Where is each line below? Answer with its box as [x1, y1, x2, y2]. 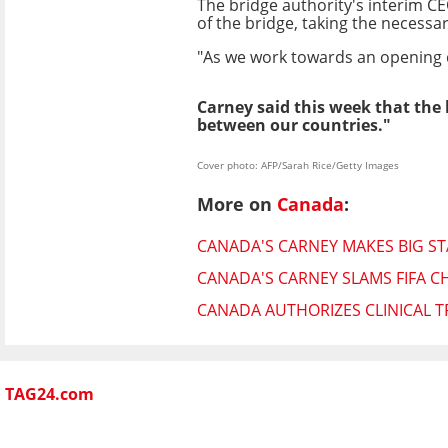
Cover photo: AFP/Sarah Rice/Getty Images [197, 157, 399, 172]
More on [197, 192, 277, 217]
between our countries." [197, 113, 391, 136]
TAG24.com [5, 383, 94, 406]
